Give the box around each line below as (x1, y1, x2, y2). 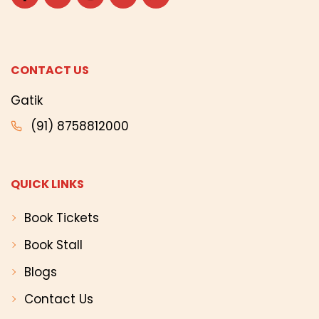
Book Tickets (23, 209, 99, 226)
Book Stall (23, 236, 83, 253)
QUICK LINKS (11, 175, 84, 192)
